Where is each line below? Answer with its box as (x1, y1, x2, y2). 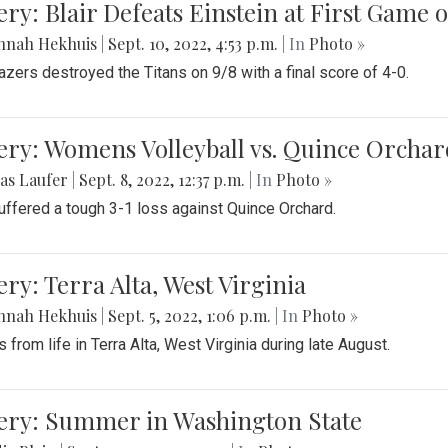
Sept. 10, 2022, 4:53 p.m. (104, 33, 282, 55)
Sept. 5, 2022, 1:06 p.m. (104, 305, 275, 327)
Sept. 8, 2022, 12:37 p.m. (75, 169, 249, 191)
